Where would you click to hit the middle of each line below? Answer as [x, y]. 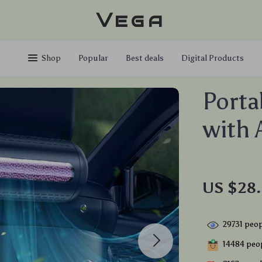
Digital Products [213, 58]
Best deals [145, 58]
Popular [93, 58]
